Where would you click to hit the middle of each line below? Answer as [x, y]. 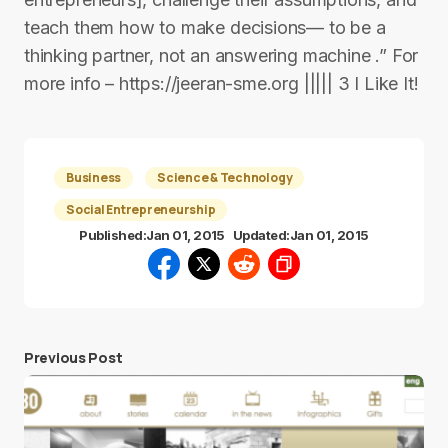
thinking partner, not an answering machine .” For [221, 55]
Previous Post [73, 357]
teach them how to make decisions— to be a [205, 27]
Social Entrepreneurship [141, 209]
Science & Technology [225, 177]
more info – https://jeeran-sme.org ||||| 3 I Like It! [221, 83]
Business [94, 177]
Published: [113, 235]
